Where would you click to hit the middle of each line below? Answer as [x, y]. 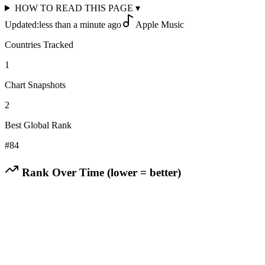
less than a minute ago [80, 24]
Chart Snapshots [35, 85]
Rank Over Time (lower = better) [100, 172]
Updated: [22, 24]
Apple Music [160, 24]
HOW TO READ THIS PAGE [75, 8]
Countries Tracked [39, 44]
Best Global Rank [38, 125]
